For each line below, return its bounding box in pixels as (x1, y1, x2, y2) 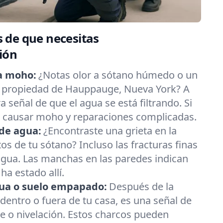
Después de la (109, 180, 174, 193)
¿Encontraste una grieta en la (43, 124, 177, 137)
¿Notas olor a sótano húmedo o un (38, 68, 198, 82)
